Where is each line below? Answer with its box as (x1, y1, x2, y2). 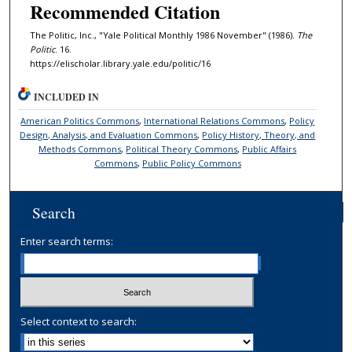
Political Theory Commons (126, 142, 238, 155)
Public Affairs (242, 142, 297, 155)
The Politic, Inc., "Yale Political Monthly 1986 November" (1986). (29, 28, 297, 41)
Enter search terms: (20, 233, 114, 248)
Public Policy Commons (141, 156, 241, 169)
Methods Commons (38, 142, 122, 155)
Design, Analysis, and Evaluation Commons (20, 128, 198, 141)
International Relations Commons (144, 114, 285, 126)
